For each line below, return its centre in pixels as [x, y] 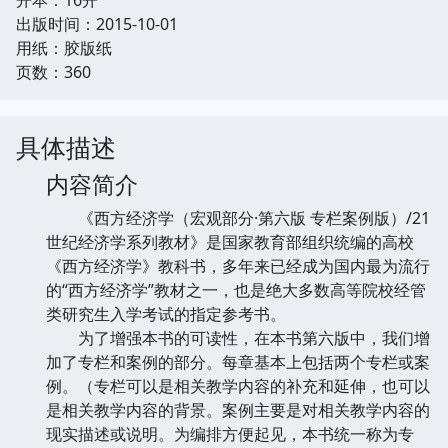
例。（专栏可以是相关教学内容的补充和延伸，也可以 [238, 385]
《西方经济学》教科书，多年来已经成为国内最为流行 [238, 265]
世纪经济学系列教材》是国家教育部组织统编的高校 [230, 241]
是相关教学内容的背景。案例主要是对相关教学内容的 [238, 409]
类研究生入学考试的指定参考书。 [166, 313]
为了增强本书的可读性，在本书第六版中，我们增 [238, 337]
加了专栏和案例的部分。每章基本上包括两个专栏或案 [238, 361]
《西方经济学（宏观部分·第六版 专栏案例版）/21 [238, 217]
